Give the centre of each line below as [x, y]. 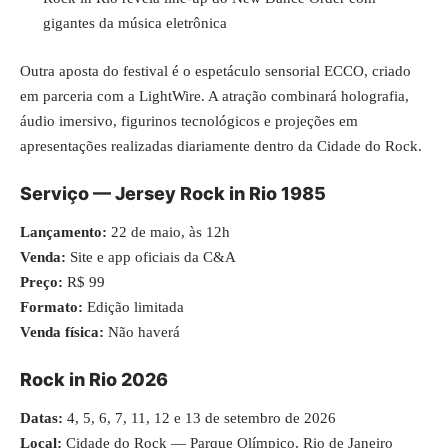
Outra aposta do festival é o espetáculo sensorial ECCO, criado [215, 70]
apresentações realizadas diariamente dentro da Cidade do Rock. [221, 145]
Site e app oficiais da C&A [151, 256]
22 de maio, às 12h [168, 231]
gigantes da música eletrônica [134, 23]
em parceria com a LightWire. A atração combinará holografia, [214, 95]
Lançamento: [63, 231]
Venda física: [62, 331]
